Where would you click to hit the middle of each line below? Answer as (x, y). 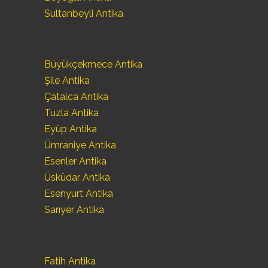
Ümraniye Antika (80, 145)
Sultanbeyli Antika (84, 14)
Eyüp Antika (71, 129)
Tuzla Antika (71, 113)
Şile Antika (67, 81)
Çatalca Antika (76, 97)
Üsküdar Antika (77, 178)
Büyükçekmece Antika (93, 65)
